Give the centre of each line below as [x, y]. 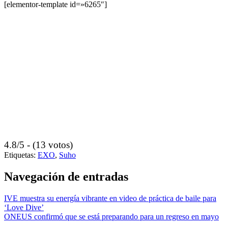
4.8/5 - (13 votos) [38, 145]
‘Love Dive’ [24, 207]
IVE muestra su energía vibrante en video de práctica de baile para [110, 198]
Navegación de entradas [66, 176]
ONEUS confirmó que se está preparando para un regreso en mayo [111, 216]
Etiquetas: [20, 155]
